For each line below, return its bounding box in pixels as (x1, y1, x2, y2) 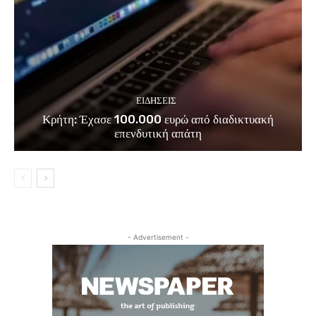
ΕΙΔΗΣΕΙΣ (136, 95, 176, 106)
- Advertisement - (127, 232, 189, 241)
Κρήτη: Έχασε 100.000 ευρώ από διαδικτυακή (42, 111, 274, 126)
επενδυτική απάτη (114, 126, 202, 140)
